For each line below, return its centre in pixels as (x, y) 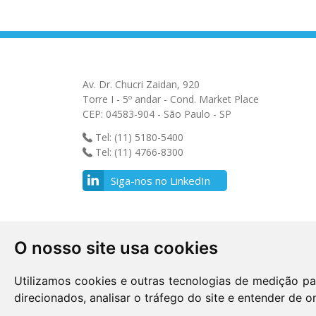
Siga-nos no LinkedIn (160, 180)
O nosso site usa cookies (116, 248)
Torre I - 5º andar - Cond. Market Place (171, 99)
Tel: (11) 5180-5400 (138, 137)
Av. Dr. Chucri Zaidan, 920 (141, 84)
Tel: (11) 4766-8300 (138, 152)
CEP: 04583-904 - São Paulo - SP (157, 114)
